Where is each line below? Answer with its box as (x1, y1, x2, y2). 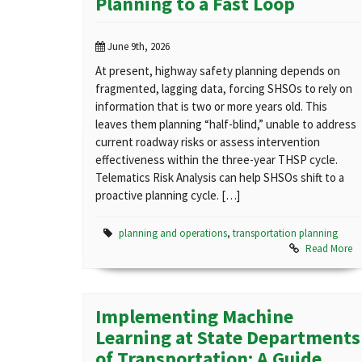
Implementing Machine (95, 304, 293, 330)
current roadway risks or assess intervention (95, 134, 320, 150)
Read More (305, 242, 352, 256)
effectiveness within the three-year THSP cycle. (95, 152, 338, 168)
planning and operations (119, 226, 227, 241)
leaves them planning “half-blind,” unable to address (95, 116, 356, 133)
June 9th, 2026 (105, 40, 170, 54)
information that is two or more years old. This (95, 99, 327, 115)
